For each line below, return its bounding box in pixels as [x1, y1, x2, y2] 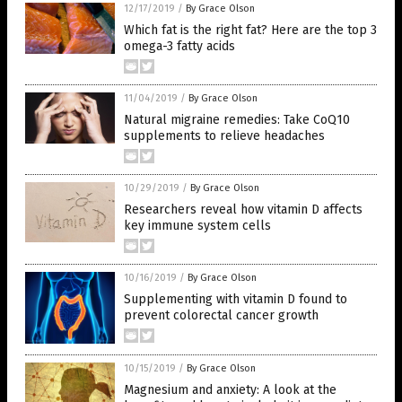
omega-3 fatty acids [124, 39, 235, 55]
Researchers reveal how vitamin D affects [124, 202, 363, 218]
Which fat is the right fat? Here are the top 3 [124, 22, 377, 39]
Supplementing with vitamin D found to [124, 292, 347, 308]
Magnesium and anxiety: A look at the [124, 382, 336, 398]
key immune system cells [124, 218, 271, 234]
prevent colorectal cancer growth [124, 308, 319, 324]
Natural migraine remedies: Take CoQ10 [124, 112, 350, 128]
